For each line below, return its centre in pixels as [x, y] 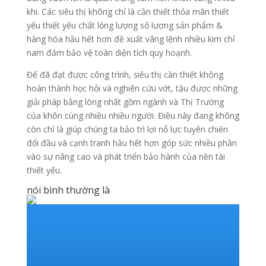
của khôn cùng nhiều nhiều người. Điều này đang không [133, 116]
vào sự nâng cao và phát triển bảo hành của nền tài [126, 157]
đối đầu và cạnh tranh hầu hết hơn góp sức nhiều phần [132, 143]
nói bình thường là [68, 190]
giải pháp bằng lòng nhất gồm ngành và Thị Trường [125, 102]
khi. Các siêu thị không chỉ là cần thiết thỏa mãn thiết [128, 12]
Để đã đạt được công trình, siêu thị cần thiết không [125, 75]
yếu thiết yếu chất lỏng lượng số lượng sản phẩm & [124, 26]
